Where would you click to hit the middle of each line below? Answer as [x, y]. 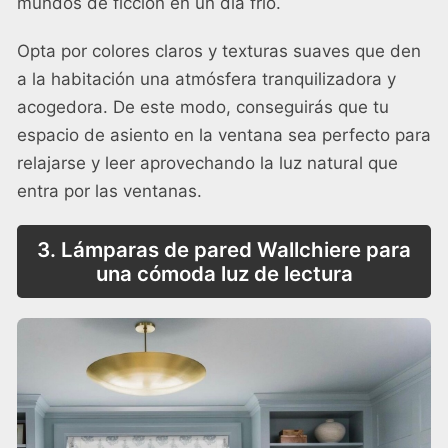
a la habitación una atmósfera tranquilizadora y [206, 79]
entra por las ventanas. [109, 191]
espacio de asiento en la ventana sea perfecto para [224, 135]
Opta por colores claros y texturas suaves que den [219, 51]
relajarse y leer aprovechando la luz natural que [207, 163]
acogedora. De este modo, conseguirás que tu [203, 107]
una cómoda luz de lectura [224, 273]
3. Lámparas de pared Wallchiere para [224, 249]
